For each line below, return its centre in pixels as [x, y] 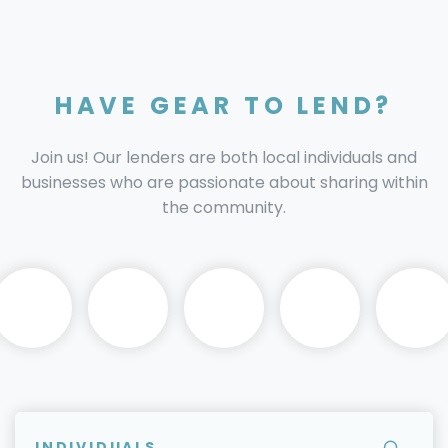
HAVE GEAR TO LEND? [224, 106]
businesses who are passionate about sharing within [224, 183]
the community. [224, 208]
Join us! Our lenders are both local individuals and [224, 158]
